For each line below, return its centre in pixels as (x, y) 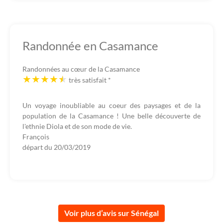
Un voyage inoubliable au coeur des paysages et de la (111, 105)
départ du (38, 147)
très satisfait (88, 80)
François (36, 137)
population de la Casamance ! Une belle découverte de (111, 116)
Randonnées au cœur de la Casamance (81, 69)
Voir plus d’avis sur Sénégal (111, 213)
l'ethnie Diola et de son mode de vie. (77, 126)
